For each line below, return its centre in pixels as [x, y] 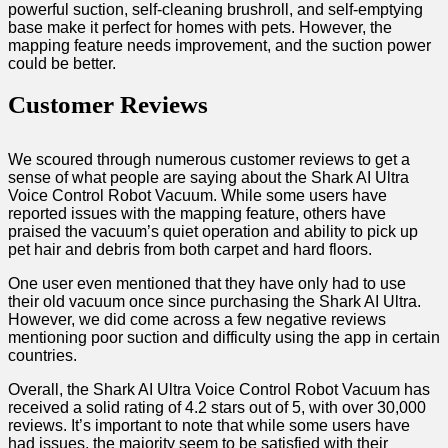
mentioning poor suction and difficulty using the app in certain [224, 338]
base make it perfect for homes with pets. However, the [200, 28]
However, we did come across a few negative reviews [197, 320]
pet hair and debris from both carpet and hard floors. [190, 250]
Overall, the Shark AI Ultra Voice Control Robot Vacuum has [219, 390]
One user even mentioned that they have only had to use [207, 284]
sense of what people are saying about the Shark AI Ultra [208, 178]
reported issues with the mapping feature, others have [197, 214]
